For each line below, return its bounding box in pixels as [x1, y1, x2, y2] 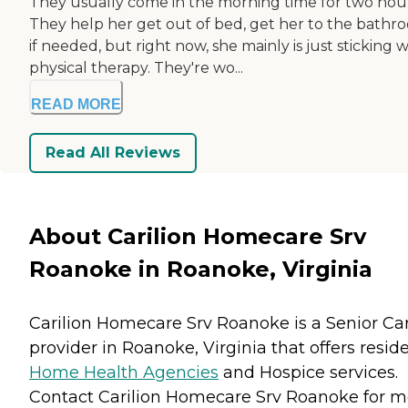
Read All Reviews [46, 144, 180, 162]
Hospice [260, 362, 325, 382]
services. [325, 362, 398, 382]
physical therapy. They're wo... [29, 58, 243, 76]
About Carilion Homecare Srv [29, 222, 366, 250]
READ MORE [31, 96, 121, 112]
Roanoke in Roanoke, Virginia [29, 255, 372, 282]
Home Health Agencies [29, 362, 219, 382]
